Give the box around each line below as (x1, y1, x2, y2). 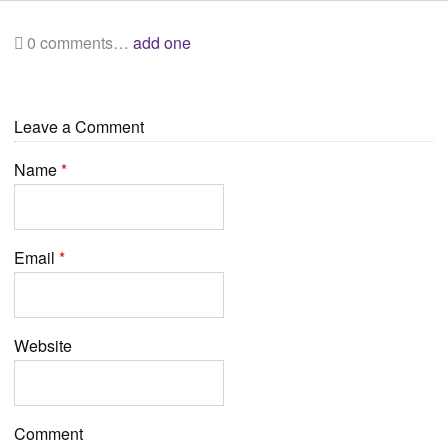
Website (14, 333, 72, 357)
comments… (36, 30, 133, 54)
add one (133, 30, 191, 54)
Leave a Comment (14, 114, 144, 138)
